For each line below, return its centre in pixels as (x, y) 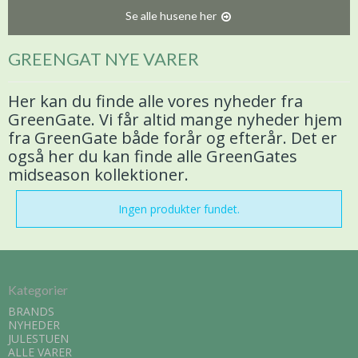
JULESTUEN (38, 339)
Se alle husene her (171, 15)
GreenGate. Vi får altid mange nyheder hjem (175, 119)
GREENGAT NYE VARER (103, 58)
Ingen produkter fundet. (179, 209)
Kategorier (38, 289)
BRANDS (31, 312)
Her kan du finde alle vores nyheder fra (155, 101)
